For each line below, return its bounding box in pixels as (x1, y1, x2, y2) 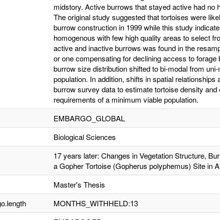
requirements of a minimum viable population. (54, 94, 198, 105)
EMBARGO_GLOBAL (54, 113, 125, 123)
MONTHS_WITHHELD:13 (54, 198, 138, 208)
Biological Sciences (54, 132, 116, 142)
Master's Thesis (54, 179, 105, 190)
